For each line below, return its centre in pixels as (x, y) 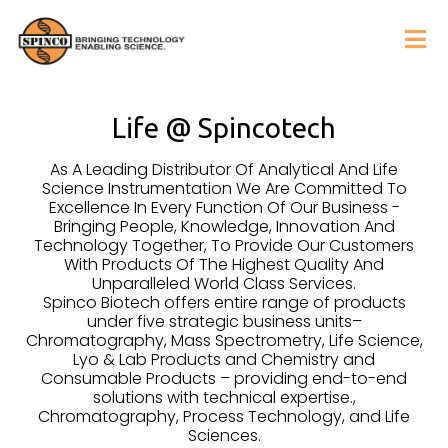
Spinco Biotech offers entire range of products (224, 303)
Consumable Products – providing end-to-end (224, 379)
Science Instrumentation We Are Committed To (224, 189)
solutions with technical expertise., (224, 398)
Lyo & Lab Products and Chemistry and (224, 360)
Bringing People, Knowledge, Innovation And (224, 227)
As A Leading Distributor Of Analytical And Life (224, 170)
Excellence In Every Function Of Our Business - (224, 208)
